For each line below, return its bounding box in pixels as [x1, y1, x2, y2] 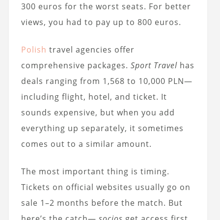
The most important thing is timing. [21, 165, 169, 177]
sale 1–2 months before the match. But [21, 197, 183, 208]
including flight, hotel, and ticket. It [21, 91, 167, 102]
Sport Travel [130, 59, 177, 71]
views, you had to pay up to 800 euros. [21, 16, 181, 27]
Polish [21, 44, 47, 55]
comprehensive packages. [21, 59, 131, 71]
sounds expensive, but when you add [21, 107, 175, 118]
